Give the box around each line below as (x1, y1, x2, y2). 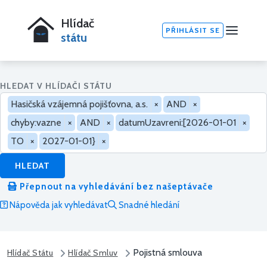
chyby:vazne (11, 117, 61, 128)
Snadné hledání (117, 200, 179, 211)
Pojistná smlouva (132, 247, 202, 259)
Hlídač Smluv (68, 247, 118, 259)
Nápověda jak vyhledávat (8, 200, 108, 211)
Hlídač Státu (7, 247, 54, 259)
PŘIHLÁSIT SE (166, 26, 220, 35)
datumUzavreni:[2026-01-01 (119, 117, 236, 128)
